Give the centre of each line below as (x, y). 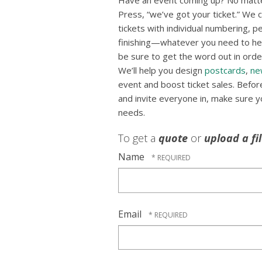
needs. (132, 113)
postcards (225, 70)
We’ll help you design (161, 70)
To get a (138, 138)
